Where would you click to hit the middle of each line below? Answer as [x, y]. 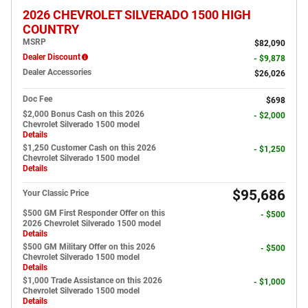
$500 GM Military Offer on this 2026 [89, 247]
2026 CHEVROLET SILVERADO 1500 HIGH [137, 15]
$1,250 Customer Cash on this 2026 [89, 148]
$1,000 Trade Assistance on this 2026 [92, 281]
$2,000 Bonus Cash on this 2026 [84, 114]
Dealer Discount [52, 57]
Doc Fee [37, 99]
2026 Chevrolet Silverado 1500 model [92, 224]
